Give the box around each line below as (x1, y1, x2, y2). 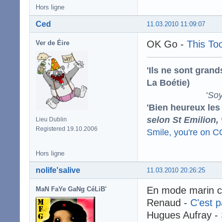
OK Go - (147, 38, 187, 50)
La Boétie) (147, 77, 190, 88)
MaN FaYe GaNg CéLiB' (36, 185, 107, 193)
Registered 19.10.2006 (36, 125, 98, 132)
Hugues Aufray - (147, 209, 221, 221)
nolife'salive (36, 166, 80, 174)
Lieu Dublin (36, 115, 67, 123)
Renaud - (147, 197, 190, 208)
